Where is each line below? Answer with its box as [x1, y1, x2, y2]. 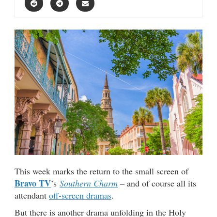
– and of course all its [118, 177, 196, 189]
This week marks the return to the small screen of [15, 165, 188, 177]
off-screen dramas [49, 189, 111, 201]
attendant [15, 189, 49, 201]
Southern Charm [60, 177, 118, 189]
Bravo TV [15, 176, 51, 189]
